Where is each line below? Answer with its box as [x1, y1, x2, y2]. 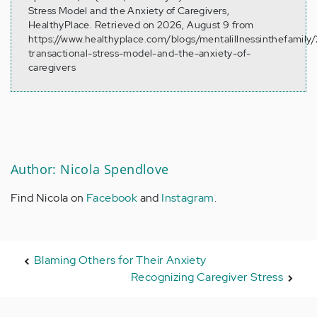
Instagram [161, 190, 214, 205]
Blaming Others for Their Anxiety [33, 252, 207, 267]
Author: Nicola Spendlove [11, 160, 169, 178]
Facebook [86, 190, 138, 205]
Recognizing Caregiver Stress [130, 269, 284, 284]
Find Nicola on [11, 190, 86, 205]
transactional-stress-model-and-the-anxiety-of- [28, 46, 251, 59]
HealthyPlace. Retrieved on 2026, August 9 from [28, 18, 254, 31]
